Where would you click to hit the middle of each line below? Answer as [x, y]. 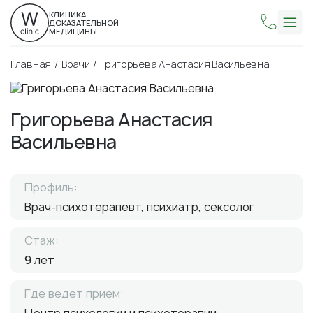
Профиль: [51, 187]
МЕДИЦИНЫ [73, 31]
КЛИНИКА [67, 14]
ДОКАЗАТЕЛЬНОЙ [84, 22]
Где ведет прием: [74, 293]
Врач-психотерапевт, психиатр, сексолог [139, 207]
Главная [31, 64]
